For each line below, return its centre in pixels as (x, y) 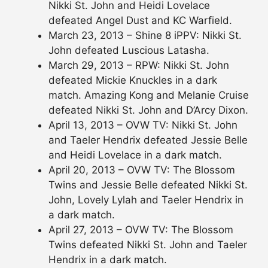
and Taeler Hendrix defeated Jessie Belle (148, 140)
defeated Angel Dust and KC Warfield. (140, 20)
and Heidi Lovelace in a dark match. (135, 155)
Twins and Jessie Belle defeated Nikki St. (148, 185)
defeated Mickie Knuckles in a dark (133, 80)
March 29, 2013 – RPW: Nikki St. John (139, 65)
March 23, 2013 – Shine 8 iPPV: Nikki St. (145, 35)
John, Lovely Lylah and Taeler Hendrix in (146, 200)
